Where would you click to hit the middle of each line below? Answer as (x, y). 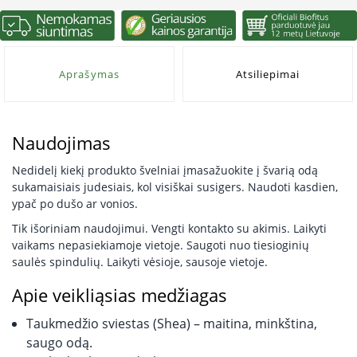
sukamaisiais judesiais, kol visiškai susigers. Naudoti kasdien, (175, 186)
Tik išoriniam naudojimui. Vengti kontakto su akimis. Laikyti (169, 228)
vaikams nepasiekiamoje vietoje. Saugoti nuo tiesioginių (161, 245)
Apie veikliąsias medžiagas (120, 294)
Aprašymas (89, 74)
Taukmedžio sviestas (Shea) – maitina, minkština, (172, 323)
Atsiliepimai (268, 74)
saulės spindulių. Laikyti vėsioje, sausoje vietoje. (140, 261)
